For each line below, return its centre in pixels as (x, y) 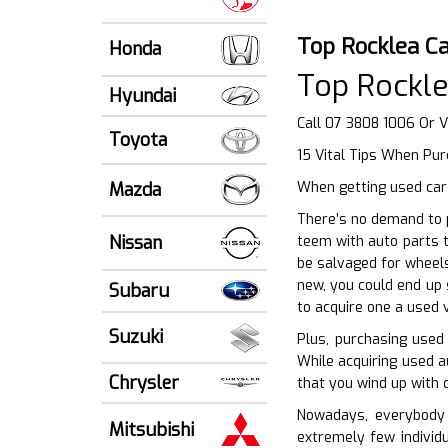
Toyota (138, 139)
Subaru (139, 290)
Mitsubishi (151, 429)
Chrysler (144, 382)
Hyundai (142, 95)
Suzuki (136, 337)
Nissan (135, 242)
